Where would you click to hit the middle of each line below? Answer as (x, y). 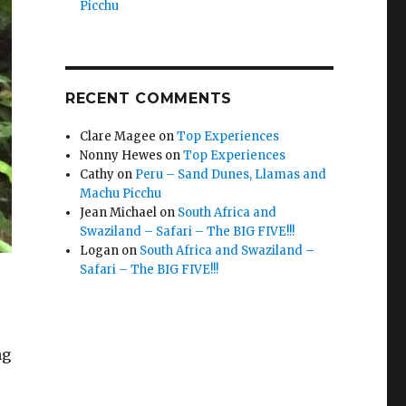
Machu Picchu (121, 193)
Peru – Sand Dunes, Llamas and (231, 174)
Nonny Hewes (121, 155)
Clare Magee (118, 136)
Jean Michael (119, 212)
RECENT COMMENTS (149, 98)
